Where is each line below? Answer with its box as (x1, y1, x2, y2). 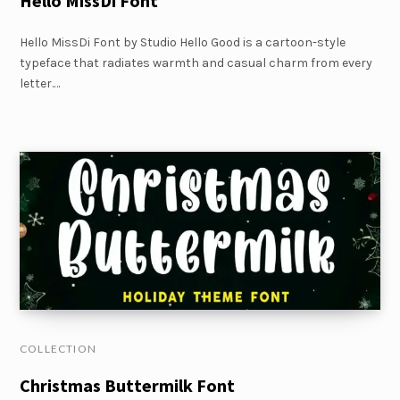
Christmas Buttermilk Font (20, 374, 235, 397)
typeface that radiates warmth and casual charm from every (20, 54, 372, 71)
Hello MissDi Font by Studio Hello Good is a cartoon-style (20, 34, 346, 50)
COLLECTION (20, 342, 96, 356)
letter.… (20, 75, 60, 91)
